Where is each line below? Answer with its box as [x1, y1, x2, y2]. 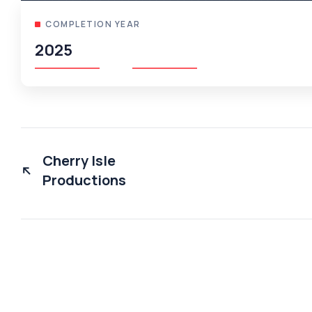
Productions [42, 171, 126, 190]
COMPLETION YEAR [45, 18, 141, 31]
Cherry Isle [42, 151, 116, 171]
